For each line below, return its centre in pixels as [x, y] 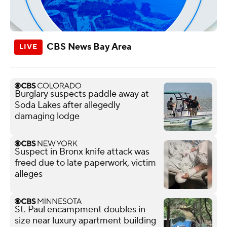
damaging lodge [47, 116]
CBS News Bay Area [89, 47]
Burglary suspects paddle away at [82, 94]
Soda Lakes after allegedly [67, 105]
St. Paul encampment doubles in [80, 209]
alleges [29, 174]
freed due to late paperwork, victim [85, 163]
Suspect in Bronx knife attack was [82, 152]
